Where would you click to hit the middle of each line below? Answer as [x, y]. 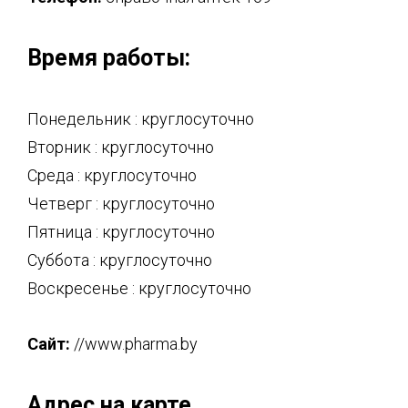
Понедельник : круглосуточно [141, 119]
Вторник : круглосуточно [121, 147]
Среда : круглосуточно [112, 175]
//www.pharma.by [134, 344]
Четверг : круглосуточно [121, 204]
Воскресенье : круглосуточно [139, 288]
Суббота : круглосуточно [120, 260]
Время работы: [109, 58]
